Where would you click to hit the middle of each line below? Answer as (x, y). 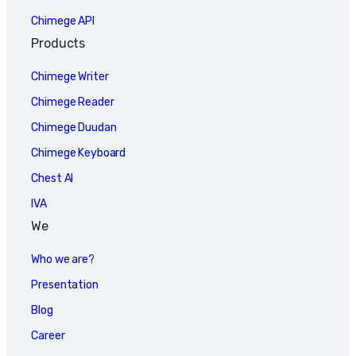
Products (58, 43)
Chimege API (63, 21)
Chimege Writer (70, 76)
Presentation (65, 284)
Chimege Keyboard (79, 153)
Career (48, 335)
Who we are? (63, 259)
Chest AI (52, 178)
